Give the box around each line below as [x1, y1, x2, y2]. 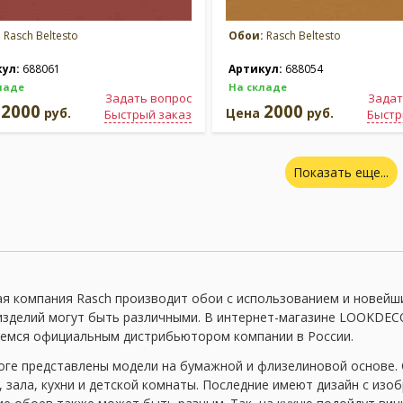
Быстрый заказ [104, 106, 192, 122]
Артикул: [228, 61, 285, 76]
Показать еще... [293, 164, 389, 181]
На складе [228, 80, 287, 94]
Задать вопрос [105, 90, 192, 106]
